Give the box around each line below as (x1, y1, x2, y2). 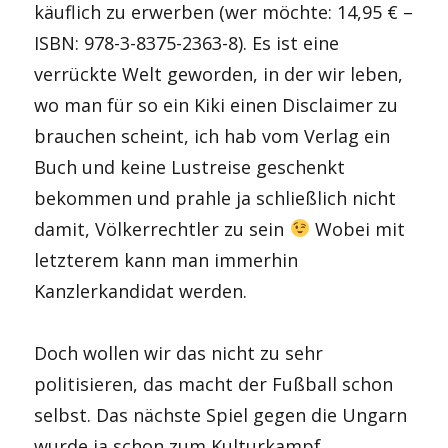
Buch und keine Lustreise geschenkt (34, 154, 346, 179)
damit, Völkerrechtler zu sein (34, 216, 290, 241)
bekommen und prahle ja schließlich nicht (34, 185, 397, 210)
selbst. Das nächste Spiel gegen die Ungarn (34, 403, 408, 427)
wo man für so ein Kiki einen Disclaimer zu (34, 92, 399, 117)
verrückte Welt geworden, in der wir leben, (34, 61, 404, 86)
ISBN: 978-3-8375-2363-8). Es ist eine (34, 30, 340, 55)
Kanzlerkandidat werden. (34, 278, 248, 303)
